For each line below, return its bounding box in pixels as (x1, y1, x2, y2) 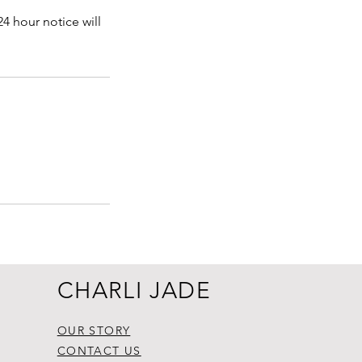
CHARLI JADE (57, 277, 212, 304)
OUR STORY (57, 323, 131, 338)
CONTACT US (57, 343, 141, 358)
